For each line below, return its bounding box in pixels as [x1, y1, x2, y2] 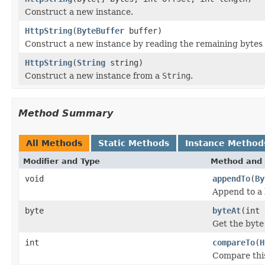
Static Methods [98, 138, 169, 148]
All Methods [26, 138, 82, 148]
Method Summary [18, 107, 113, 119]
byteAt [212, 205, 241, 215]
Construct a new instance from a [25, 70, 162, 80]
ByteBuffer [77, 25, 124, 35]
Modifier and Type [23, 156, 100, 166]
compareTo [212, 237, 255, 247]
